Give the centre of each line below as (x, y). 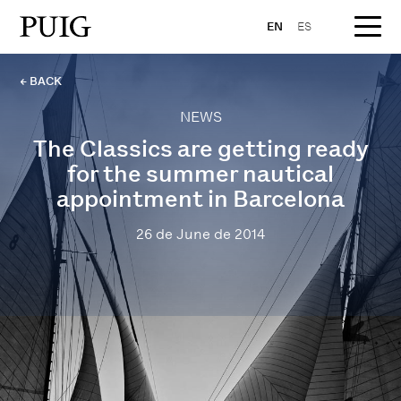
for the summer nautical (200, 174)
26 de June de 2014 (200, 234)
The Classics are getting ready (200, 149)
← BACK (41, 81)
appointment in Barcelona (200, 199)
